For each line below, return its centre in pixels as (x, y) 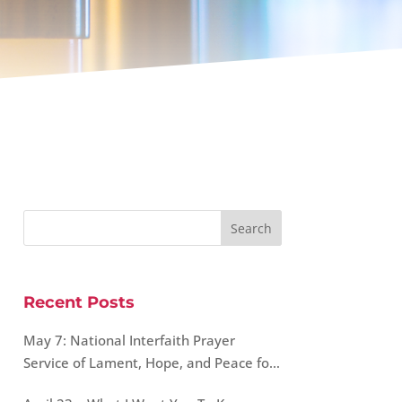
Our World (56, 385)
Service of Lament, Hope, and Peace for (149, 362)
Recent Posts (79, 302)
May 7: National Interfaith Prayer (129, 340)
